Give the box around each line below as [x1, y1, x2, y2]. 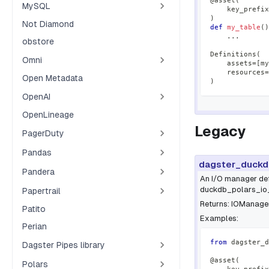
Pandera [22, 166, 55, 177]
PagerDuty [22, 128, 64, 138]
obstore [22, 37, 54, 46]
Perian [22, 222, 47, 231]
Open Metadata [22, 73, 83, 83]
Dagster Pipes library [22, 240, 105, 250]
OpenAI [22, 91, 50, 101]
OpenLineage [22, 110, 74, 119]
